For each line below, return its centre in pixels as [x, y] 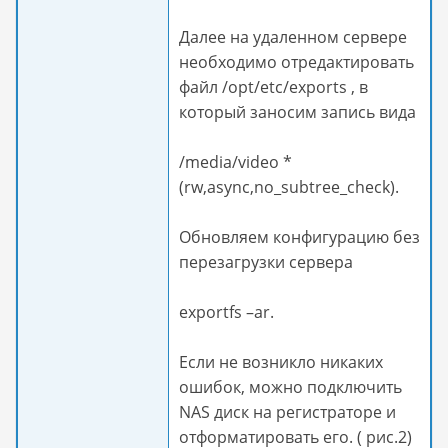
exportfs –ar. [226, 312]
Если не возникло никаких [281, 362]
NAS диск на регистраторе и [287, 412]
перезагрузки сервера [266, 262]
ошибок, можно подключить [290, 387]
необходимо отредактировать [296, 62]
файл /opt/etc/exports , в [273, 87]
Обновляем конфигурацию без [299, 237]
